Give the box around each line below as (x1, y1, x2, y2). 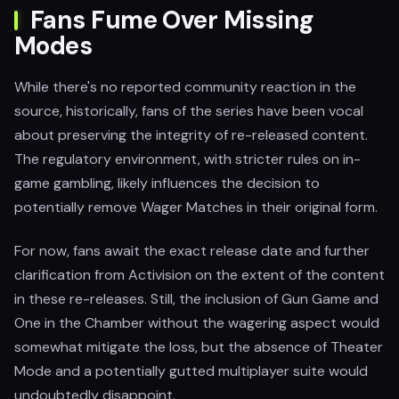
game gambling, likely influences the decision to (14, 174, 320, 192)
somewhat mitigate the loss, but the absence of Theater (14, 338, 383, 356)
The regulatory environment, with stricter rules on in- (14, 150, 361, 168)
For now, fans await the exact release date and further (14, 241, 370, 260)
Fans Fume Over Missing (30, 4, 314, 37)
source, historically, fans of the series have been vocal (14, 102, 363, 120)
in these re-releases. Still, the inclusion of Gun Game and (14, 289, 379, 308)
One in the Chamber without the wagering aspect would (14, 313, 379, 332)
